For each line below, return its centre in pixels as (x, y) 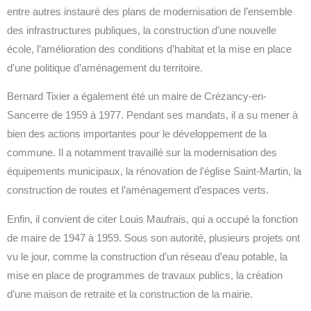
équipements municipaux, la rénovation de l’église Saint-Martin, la (154, 172)
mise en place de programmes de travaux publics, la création (145, 275)
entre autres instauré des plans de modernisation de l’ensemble (150, 11)
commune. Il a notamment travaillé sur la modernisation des (142, 153)
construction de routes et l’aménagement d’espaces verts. (138, 191)
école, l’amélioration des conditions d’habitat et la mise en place (149, 49)
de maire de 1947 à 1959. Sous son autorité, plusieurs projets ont (153, 238)
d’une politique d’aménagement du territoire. (105, 68)
